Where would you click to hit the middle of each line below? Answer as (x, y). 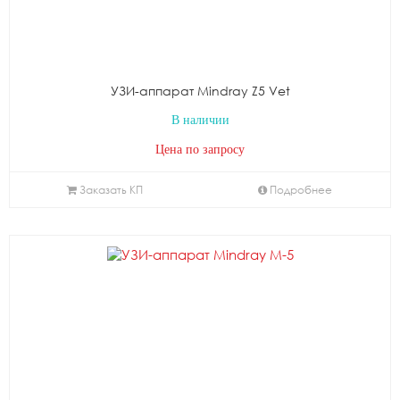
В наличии (200, 120)
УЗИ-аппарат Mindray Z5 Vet (200, 91)
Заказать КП (111, 190)
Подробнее (301, 190)
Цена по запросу (200, 150)
